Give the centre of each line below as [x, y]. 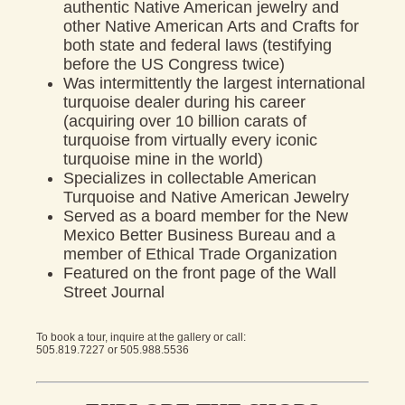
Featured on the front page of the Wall [200, 273]
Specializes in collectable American [190, 178]
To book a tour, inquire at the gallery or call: [141, 337]
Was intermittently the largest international [214, 83]
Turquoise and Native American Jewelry [206, 197]
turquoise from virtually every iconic [190, 140]
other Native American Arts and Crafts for [211, 26]
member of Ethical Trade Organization [200, 254]
